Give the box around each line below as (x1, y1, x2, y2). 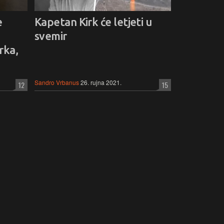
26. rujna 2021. (80, 77, 121, 86)
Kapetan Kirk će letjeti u (34, 15, 152, 28)
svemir (34, 29, 67, 42)
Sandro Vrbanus (34, 77, 79, 86)
